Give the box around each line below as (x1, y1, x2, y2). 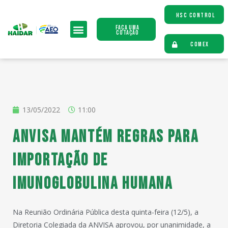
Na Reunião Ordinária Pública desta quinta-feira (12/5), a (13, 207, 198, 217)
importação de (13, 150, 109, 170)
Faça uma (116, 24, 139, 32)
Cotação (116, 29, 139, 37)
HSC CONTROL (176, 12, 215, 19)
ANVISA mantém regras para (13, 127, 199, 147)
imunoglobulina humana (13, 174, 173, 194)
